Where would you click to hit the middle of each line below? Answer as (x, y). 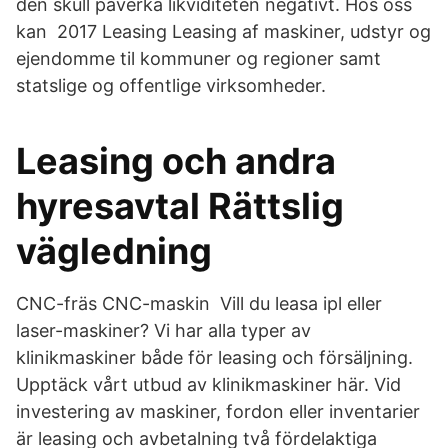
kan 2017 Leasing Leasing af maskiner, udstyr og (223, 31)
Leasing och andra (176, 161)
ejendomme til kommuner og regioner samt (198, 58)
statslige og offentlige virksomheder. (171, 85)
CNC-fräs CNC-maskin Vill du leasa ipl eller (199, 303)
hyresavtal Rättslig (180, 206)
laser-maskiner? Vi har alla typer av (163, 330)
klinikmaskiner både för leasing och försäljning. (214, 357)
